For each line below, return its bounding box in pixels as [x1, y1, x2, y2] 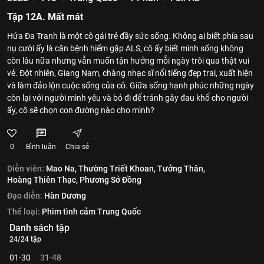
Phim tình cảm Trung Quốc [42, 207, 141, 216]
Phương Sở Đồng [80, 175, 141, 184]
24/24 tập [9, 235, 41, 243]
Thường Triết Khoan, [78, 164, 156, 173]
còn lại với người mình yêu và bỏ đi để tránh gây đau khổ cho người [7, 93, 248, 103]
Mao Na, [46, 164, 77, 173]
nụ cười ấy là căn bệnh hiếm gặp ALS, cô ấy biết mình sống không [7, 44, 243, 53]
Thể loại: [7, 207, 40, 216]
